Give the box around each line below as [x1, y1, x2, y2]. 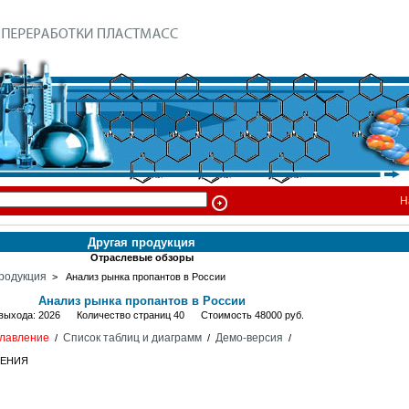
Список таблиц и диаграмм [62, 331, 202, 344]
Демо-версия [215, 331, 283, 344]
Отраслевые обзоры [89, 252, 194, 263]
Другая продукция [88, 236, 195, 249]
